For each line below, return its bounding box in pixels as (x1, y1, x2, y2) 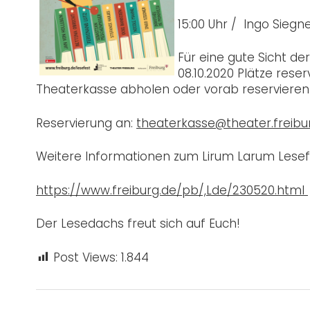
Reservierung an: (36, 114, 136, 131)
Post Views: (53, 248, 118, 266)
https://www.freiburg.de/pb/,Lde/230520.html (36, 181, 308, 199)
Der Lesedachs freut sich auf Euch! (36, 215, 240, 232)
